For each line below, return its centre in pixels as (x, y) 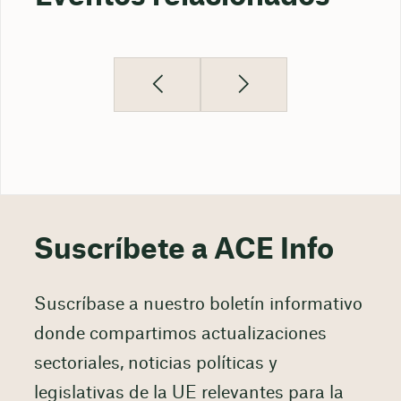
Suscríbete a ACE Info (183, 250)
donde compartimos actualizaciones (180, 334)
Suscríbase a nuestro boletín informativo (198, 304)
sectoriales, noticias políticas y (155, 363)
